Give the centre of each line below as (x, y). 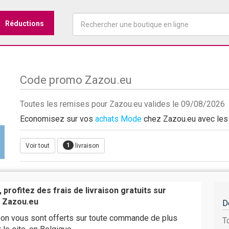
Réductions (25, 24)
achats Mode (118, 119)
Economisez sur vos (58, 119)
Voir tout (38, 146)
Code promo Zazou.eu (76, 80)
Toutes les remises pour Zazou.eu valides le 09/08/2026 (122, 104)
